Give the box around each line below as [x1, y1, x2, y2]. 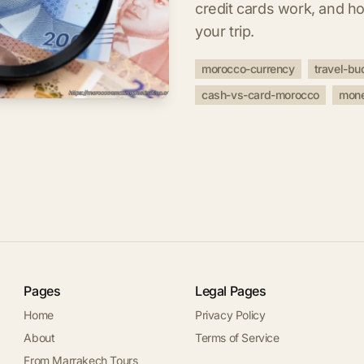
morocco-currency [201, 62, 295, 76]
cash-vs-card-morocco [201, 88, 319, 102]
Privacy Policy [194, 308, 266, 322]
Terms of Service [194, 331, 279, 344]
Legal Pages [194, 283, 266, 299]
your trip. [195, 23, 254, 40]
